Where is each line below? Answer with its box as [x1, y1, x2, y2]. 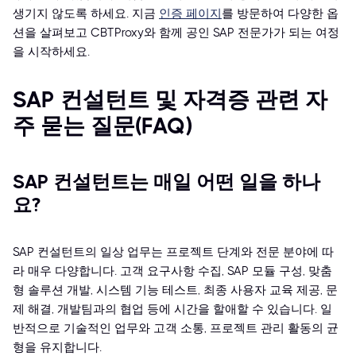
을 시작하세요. [13, 44, 90, 60]
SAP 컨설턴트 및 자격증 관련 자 [13, 87, 327, 114]
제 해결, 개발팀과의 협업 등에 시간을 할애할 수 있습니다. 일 [13, 302, 332, 317]
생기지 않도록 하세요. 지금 [13, 6, 159, 21]
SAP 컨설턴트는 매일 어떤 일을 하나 [13, 171, 320, 194]
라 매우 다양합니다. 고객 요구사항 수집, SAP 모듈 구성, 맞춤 [13, 264, 332, 279]
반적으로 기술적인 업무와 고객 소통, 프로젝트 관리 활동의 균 [13, 321, 339, 336]
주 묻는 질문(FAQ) [13, 113, 192, 140]
